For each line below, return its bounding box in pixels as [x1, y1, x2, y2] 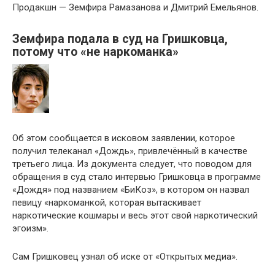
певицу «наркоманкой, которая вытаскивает [12, 197, 201, 209]
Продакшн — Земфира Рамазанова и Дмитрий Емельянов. [12, 2, 258, 14]
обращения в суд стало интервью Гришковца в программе [12, 171, 261, 183]
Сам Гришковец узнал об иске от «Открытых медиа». [12, 251, 238, 263]
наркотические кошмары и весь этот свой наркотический [12, 210, 258, 222]
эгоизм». [12, 223, 48, 234]
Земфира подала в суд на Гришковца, [12, 31, 228, 46]
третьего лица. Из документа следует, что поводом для [12, 158, 252, 170]
